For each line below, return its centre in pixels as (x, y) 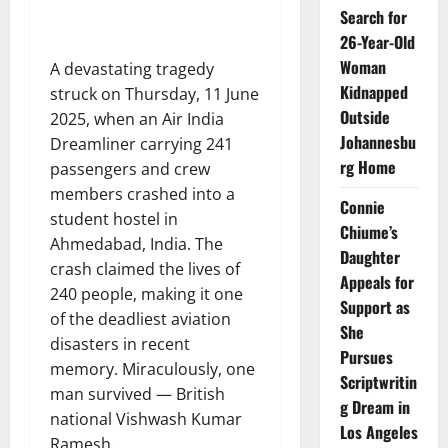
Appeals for (376, 281)
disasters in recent (120, 343)
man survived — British (137, 393)
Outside (364, 116)
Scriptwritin (378, 381)
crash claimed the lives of (145, 268)
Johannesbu (377, 141)
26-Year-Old (377, 41)
